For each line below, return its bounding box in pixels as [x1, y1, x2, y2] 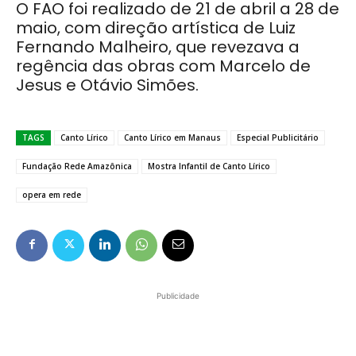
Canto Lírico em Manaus [124, 131, 221, 143]
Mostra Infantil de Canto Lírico [148, 160, 270, 172]
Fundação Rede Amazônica [22, 160, 132, 172]
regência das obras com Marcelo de [16, 54, 311, 77]
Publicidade [157, 290, 199, 300]
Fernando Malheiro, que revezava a [16, 35, 300, 58]
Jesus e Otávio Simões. [16, 73, 199, 96]
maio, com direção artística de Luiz [16, 16, 296, 39]
